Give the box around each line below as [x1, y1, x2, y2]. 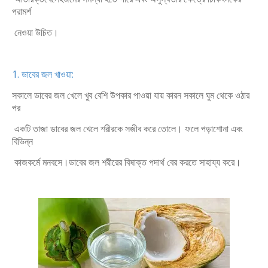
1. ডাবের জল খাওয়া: [12, 68, 74, 81]
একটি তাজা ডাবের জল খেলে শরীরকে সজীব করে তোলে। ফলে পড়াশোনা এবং [12, 122, 243, 135]
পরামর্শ [12, 5, 31, 18]
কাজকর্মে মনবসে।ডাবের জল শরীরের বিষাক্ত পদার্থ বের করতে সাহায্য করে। [12, 156, 241, 169]
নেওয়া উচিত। [12, 26, 59, 39]
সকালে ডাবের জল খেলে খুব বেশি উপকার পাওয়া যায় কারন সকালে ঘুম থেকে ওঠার [12, 89, 249, 102]
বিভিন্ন [12, 135, 33, 148]
